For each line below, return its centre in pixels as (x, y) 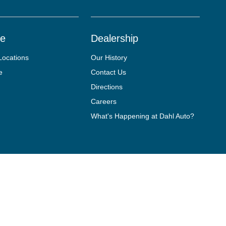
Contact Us (109, 72)
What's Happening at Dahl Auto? (143, 116)
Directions (107, 87)
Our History (109, 58)
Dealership (115, 38)
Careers (104, 101)
